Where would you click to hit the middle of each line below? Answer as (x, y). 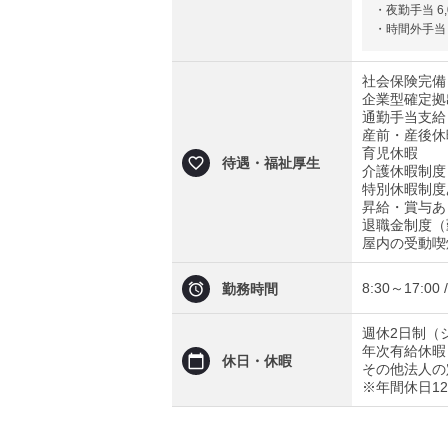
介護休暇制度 (404, 171)
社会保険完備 (404, 81)
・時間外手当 (410, 29)
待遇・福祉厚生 (271, 163)
